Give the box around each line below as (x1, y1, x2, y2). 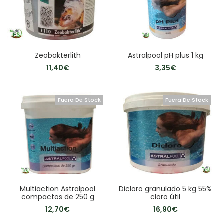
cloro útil (150, 192, 181, 202)
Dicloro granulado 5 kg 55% (119, 184, 212, 194)
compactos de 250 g (21, 192, 94, 202)
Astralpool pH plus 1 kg (127, 50, 203, 60)
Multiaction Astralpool (20, 184, 96, 194)
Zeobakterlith (34, 50, 81, 60)
